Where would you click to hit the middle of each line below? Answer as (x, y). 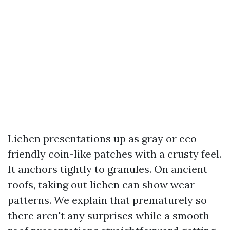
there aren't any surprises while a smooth (109, 215)
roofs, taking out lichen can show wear (101, 185)
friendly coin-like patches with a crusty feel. (114, 154)
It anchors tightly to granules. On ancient (108, 169)
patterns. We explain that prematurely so (107, 200)
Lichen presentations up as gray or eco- (104, 138)
